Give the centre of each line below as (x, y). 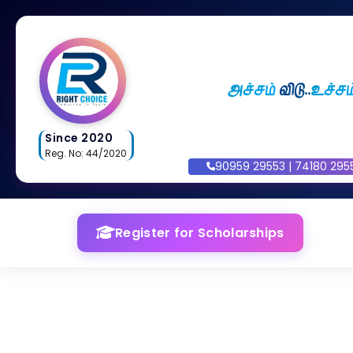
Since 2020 (79, 138)
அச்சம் (252, 90)
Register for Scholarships (200, 233)
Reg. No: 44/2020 (86, 154)
